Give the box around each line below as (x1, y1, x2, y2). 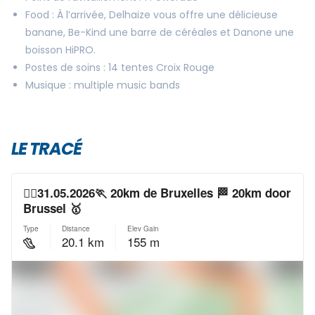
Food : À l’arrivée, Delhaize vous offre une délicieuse (25, 8, 278, 22)
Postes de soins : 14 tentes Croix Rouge (25, 60, 214, 75)
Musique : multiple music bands (25, 78, 180, 92)
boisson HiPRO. (25, 43, 96, 57)
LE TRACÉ (11, 137, 82, 160)
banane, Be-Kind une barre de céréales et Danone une (25, 25, 294, 39)
